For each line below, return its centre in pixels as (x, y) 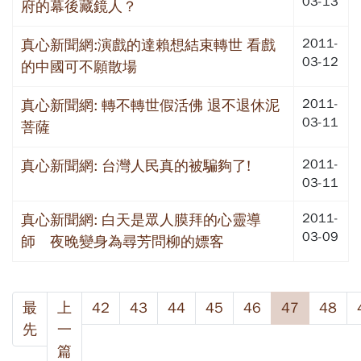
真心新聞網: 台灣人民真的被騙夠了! (136, 166)
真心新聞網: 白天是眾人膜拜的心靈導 (141, 220)
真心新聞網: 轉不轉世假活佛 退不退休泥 (150, 105)
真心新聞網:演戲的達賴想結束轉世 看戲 (148, 45)
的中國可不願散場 (79, 66)
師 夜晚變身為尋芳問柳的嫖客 (122, 241)
